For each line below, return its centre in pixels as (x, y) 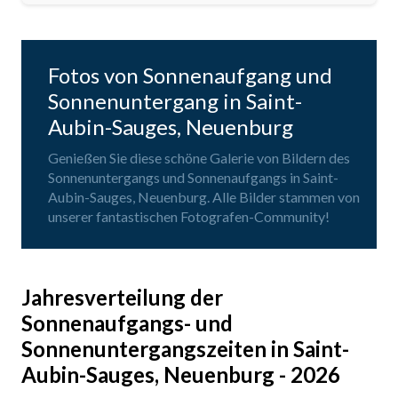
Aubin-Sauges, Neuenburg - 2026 (181, 375)
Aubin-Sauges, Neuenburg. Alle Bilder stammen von (204, 197)
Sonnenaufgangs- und (127, 323)
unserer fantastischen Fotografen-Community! (189, 217)
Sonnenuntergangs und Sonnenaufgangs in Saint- (193, 178)
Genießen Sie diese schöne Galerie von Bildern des (199, 158)
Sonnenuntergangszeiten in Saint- (185, 349)
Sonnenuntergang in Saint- (175, 101)
